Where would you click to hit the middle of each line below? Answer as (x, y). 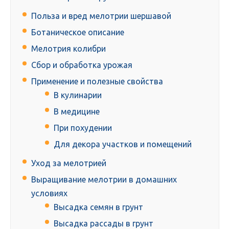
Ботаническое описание (78, 32)
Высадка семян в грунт (98, 207)
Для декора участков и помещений (123, 144)
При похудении (83, 128)
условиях (49, 193)
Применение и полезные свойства (97, 82)
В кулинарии (78, 95)
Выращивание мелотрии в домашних (104, 180)
